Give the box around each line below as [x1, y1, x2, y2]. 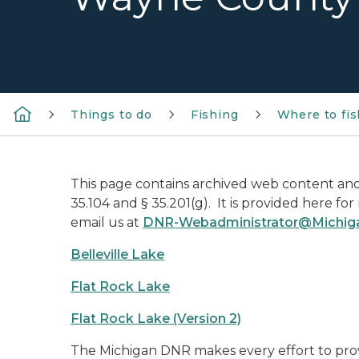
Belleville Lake [71, 247, 164, 262]
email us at [71, 215, 143, 230]
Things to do [71, 107, 152, 122]
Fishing [190, 107, 239, 122]
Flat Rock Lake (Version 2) [71, 311, 241, 326]
